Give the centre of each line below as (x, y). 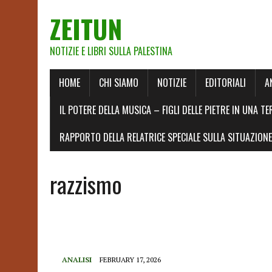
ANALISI (77, 260)
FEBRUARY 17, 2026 (130, 260)
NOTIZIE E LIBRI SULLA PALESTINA (111, 51)
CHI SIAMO (119, 83)
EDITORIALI (226, 83)
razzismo (86, 184)
